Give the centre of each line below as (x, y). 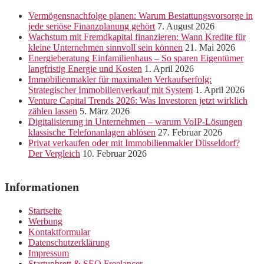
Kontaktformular (59, 232)
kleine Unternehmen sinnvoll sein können (105, 48)
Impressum (49, 253)
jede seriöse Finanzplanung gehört (92, 27)
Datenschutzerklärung (69, 243)
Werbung (45, 222)
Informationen (42, 187)
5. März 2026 (105, 111)
